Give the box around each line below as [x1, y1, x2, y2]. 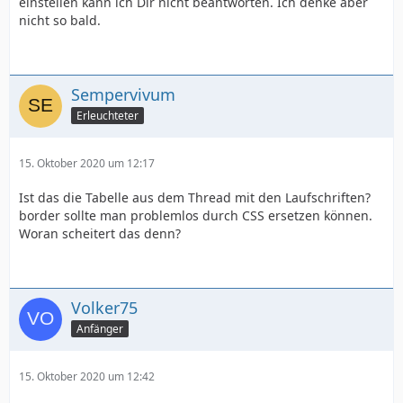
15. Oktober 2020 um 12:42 [19, 369, 155, 384]
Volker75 [71, 297, 138, 318]
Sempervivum [71, 84, 175, 105]
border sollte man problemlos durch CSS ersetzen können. [19, 207, 372, 224]
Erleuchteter [76, 107, 139, 123]
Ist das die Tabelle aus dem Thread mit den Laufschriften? [19, 189, 371, 206]
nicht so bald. [19, 12, 101, 29]
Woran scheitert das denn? [19, 225, 181, 242]
